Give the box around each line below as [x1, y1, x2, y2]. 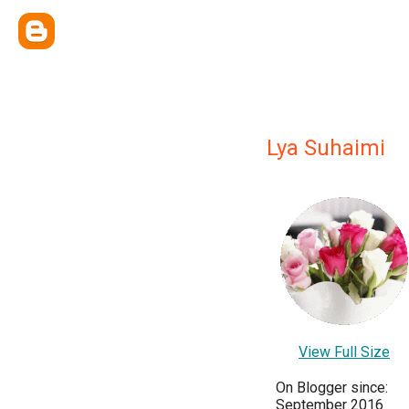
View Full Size [299, 343, 390, 361]
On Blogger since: [276, 379, 388, 396]
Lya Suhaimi [267, 135, 385, 161]
